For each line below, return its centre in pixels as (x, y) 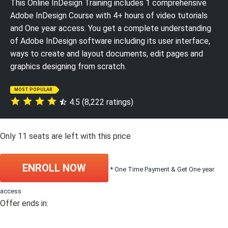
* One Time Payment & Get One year (162, 169)
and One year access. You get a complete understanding (111, 28)
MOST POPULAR (33, 90)
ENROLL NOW (54, 168)
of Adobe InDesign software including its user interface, (110, 41)
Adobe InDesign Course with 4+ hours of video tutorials (109, 16)
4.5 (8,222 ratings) (100, 102)
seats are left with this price (79, 136)
